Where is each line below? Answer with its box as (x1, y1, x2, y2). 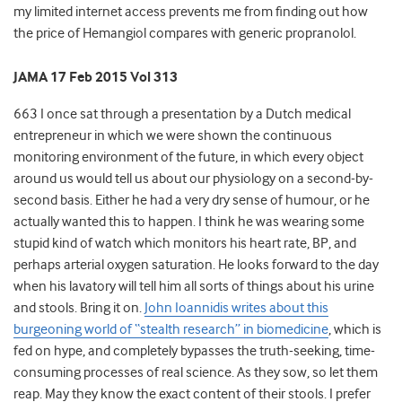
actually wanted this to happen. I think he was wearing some (13, 214, 364, 231)
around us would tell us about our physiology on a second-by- (13, 170, 373, 188)
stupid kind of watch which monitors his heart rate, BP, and (13, 235, 356, 252)
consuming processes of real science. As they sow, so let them (13, 364, 378, 381)
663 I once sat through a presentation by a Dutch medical (13, 106, 351, 123)
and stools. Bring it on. (13, 300, 144, 317)
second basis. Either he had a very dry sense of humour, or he (13, 192, 370, 209)
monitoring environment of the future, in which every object (13, 149, 363, 166)
